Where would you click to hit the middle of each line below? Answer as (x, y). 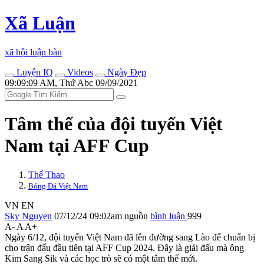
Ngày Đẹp (126, 72)
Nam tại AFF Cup (77, 146)
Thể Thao (47, 174)
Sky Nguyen (28, 216)
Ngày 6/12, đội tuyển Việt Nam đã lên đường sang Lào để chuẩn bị (130, 237)
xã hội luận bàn (33, 52)
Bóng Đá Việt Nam (58, 186)
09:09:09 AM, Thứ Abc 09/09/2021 (71, 82)
